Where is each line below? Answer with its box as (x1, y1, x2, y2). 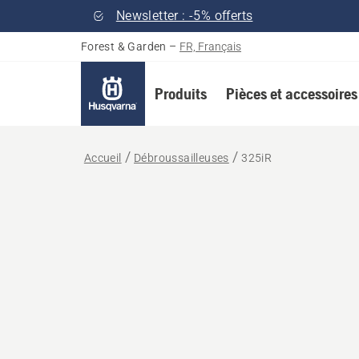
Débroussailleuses (134, 151, 229, 164)
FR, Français (179, 40, 242, 53)
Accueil (83, 151, 122, 164)
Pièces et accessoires (225, 84, 357, 103)
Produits (154, 84, 207, 103)
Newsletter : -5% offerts (115, 8, 253, 23)
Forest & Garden (80, 40, 167, 53)
